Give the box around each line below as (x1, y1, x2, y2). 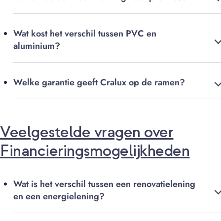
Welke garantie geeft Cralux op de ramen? (13, 76, 185, 89)
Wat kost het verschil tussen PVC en (13, 27, 156, 40)
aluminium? (13, 39, 60, 53)
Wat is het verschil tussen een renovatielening (13, 178, 195, 191)
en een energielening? (13, 190, 105, 203)
